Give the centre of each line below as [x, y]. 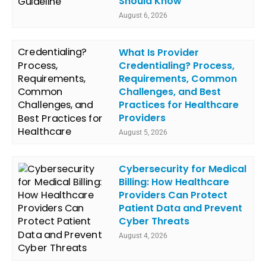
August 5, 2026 [143, 132]
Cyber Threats [154, 221]
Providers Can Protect [173, 195]
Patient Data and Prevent [181, 208]
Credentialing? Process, [177, 65]
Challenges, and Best [170, 91]
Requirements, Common [178, 78]
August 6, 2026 [143, 16]
